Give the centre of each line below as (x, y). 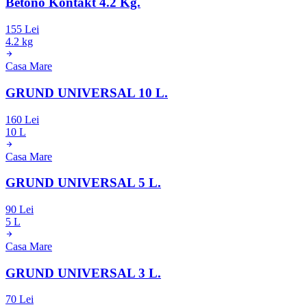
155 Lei (22, 29)
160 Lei (22, 119)
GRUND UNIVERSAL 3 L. (83, 273)
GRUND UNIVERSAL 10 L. (87, 93)
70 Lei (20, 299)
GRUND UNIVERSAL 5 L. (83, 183)
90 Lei (20, 209)
